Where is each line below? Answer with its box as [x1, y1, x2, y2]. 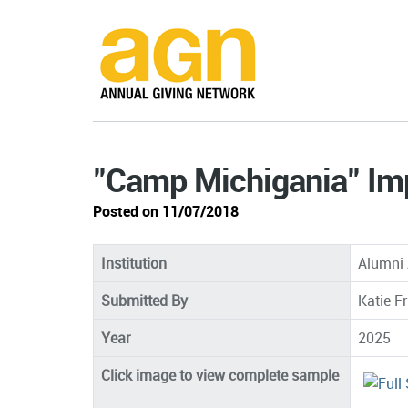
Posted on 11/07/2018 [93, 200, 239, 221]
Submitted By [101, 290, 188, 311]
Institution [101, 252, 167, 273]
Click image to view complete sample [101, 364, 339, 385]
